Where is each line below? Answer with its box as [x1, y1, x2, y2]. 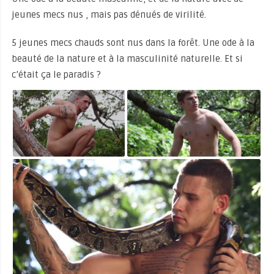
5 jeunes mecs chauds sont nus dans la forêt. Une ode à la [11, 37, 254, 48]
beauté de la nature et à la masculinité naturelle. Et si [11, 53, 243, 64]
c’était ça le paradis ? [11, 69, 101, 80]
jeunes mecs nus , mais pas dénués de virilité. [11, 9, 206, 20]
